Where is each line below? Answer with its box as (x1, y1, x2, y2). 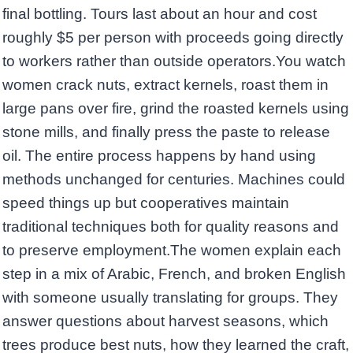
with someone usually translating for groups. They (2, 288, 338, 306)
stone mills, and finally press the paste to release (2, 123, 330, 140)
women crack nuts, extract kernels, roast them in (2, 76, 329, 93)
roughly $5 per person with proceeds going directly (2, 28, 344, 46)
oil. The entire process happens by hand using (2, 147, 316, 164)
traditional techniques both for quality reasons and (2, 217, 339, 235)
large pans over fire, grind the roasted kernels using (2, 99, 349, 117)
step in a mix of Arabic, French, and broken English (2, 265, 346, 282)
